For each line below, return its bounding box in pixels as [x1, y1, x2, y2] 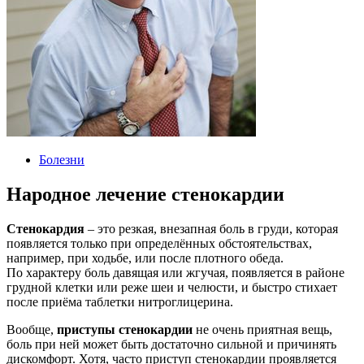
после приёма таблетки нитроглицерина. [6, 294, 233, 309]
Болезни [39, 153, 84, 167]
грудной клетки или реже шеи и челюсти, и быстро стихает [6, 279, 337, 294]
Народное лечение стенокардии [6, 183, 284, 205]
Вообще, [6, 322, 57, 336]
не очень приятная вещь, [193, 322, 332, 336]
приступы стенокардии [57, 322, 193, 336]
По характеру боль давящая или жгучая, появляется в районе [6, 265, 344, 279]
